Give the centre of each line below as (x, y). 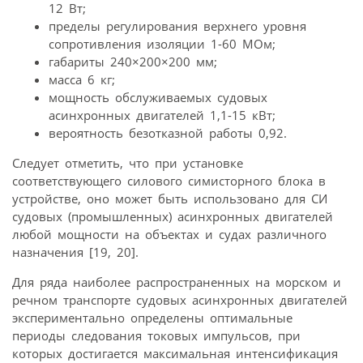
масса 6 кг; (82, 80)
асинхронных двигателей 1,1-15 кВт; (162, 115)
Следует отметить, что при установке (128, 163)
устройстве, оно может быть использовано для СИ (170, 199)
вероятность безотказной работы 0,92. (168, 133)
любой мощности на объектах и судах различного (169, 235)
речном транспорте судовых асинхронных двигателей (180, 300)
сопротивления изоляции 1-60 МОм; (162, 44)
